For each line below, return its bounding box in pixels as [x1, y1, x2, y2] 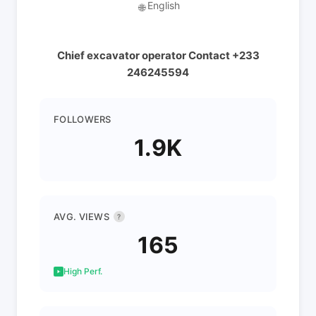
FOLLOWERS [54, 114, 111, 125]
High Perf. [63, 266, 102, 276]
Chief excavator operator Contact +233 [56, 49, 260, 62]
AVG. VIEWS [54, 211, 109, 222]
